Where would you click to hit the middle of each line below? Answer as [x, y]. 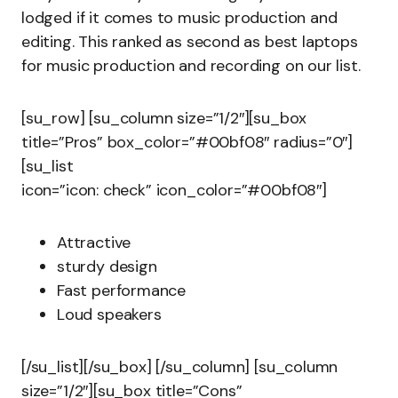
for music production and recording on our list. [191, 66]
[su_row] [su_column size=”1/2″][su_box [164, 118]
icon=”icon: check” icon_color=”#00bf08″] [174, 190]
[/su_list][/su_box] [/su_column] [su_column [180, 367]
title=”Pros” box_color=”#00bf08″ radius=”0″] [187, 142]
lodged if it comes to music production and [179, 18]
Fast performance [122, 291]
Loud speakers [109, 314]
